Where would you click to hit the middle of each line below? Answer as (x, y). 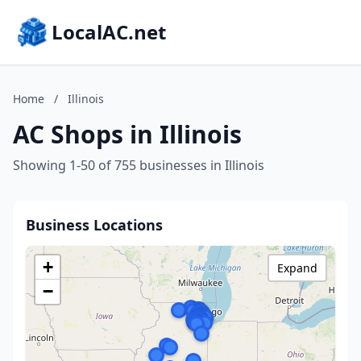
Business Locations (94, 225)
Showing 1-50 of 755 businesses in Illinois (139, 165)
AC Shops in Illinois (127, 134)
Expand (297, 268)
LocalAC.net (109, 32)
